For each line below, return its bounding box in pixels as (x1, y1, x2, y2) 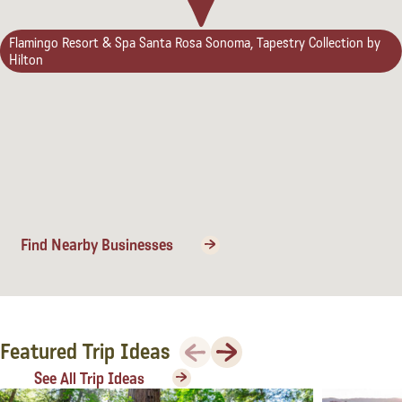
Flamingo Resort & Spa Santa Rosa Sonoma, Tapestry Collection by (8, 33, 380, 51)
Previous (179, 336, 238, 354)
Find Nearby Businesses (20, 234, 173, 255)
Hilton (8, 50, 43, 68)
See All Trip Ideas (33, 368, 144, 389)
